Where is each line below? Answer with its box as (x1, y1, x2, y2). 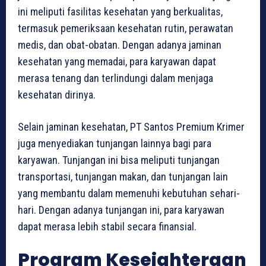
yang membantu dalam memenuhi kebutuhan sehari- (18, 186, 240, 199)
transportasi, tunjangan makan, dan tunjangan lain (18, 170, 228, 183)
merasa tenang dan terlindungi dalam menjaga (18, 71, 213, 84)
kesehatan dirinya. (18, 88, 96, 101)
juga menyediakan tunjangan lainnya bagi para (18, 137, 211, 150)
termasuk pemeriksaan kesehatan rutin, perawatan (18, 21, 233, 34)
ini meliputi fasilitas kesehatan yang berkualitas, (18, 5, 223, 18)
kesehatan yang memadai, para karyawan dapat (18, 55, 216, 68)
